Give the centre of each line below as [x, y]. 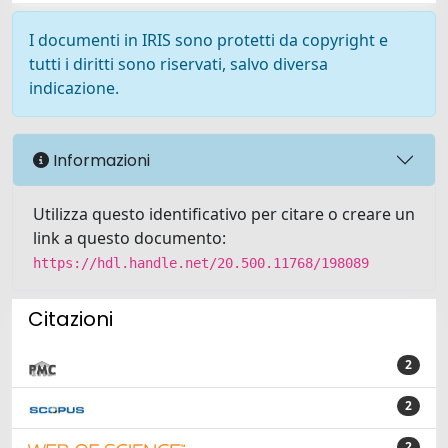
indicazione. [74, 88]
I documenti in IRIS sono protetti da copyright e [208, 40]
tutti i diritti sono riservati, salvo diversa [178, 64]
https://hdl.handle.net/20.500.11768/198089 [201, 263]
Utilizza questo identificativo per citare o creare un [224, 214]
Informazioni [99, 160]
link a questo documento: [129, 238]
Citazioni [70, 319]
